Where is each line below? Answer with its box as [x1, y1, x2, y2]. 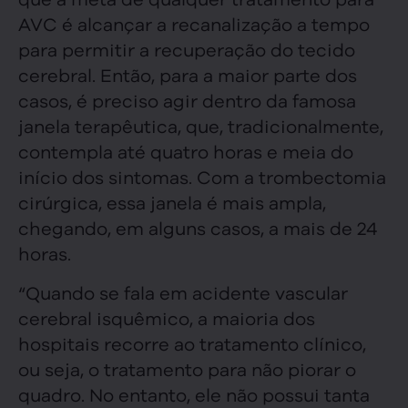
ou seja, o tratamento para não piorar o [18, 355, 356, 381]
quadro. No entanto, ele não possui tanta [18, 381, 370, 406]
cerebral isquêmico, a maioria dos [18, 304, 315, 330]
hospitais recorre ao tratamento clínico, [18, 330, 366, 355]
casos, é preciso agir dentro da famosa [18, 87, 356, 113]
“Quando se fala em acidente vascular [18, 279, 348, 304]
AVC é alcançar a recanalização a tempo [18, 11, 370, 36]
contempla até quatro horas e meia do [18, 138, 353, 164]
